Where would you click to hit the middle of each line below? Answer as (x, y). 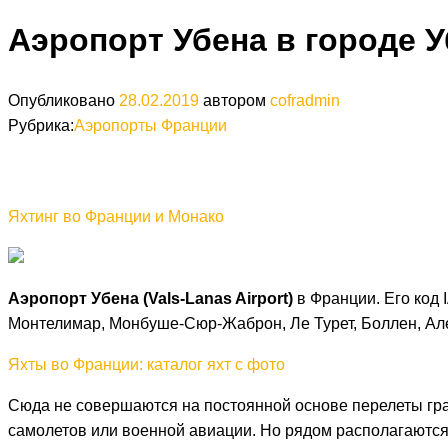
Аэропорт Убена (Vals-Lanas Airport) (150, 298)
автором (234, 100)
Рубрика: (41, 125)
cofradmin (305, 100)
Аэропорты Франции (150, 125)
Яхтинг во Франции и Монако (116, 216)
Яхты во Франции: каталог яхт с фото (146, 364)
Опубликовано (63, 100)
